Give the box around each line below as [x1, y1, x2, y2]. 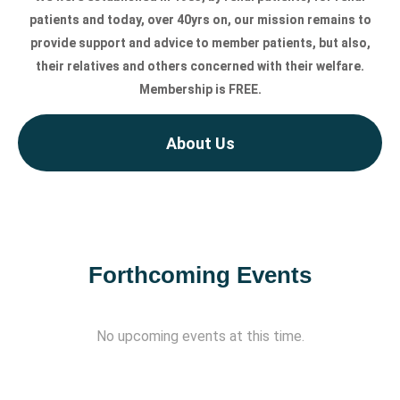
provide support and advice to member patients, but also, [29, 36, 371, 51]
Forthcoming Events [88, 261, 312, 288]
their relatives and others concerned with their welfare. [36, 59, 364, 74]
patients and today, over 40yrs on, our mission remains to [29, 12, 371, 28]
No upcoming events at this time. [96, 327, 304, 345]
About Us [165, 133, 235, 153]
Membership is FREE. [138, 82, 262, 97]
